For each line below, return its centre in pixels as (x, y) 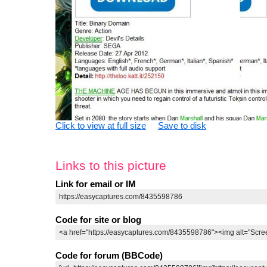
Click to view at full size (101, 126)
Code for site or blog (98, 220)
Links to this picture (111, 166)
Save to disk (182, 126)
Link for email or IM (96, 184)
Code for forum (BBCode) (109, 256)
